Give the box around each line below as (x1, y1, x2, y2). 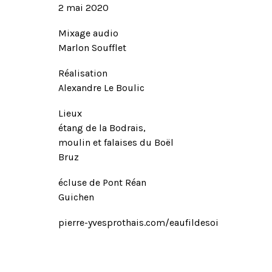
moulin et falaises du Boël (58, 136, 174, 148)
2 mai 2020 (58, 1, 109, 13)
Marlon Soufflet (58, 41, 126, 53)
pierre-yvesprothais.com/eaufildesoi (58, 216, 219, 228)
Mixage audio (58, 27, 118, 39)
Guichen (58, 191, 94, 203)
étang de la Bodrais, (58, 121, 146, 134)
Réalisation (58, 67, 107, 79)
